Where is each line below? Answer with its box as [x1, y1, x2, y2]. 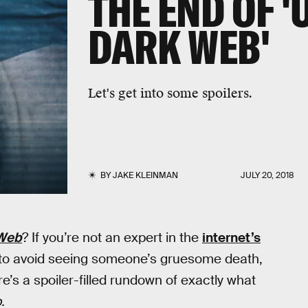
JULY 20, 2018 [241, 170, 295, 181]
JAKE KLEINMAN [112, 170, 178, 181]
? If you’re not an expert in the [22, 229, 202, 246]
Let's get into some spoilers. [87, 85, 252, 101]
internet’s [202, 229, 261, 246]
